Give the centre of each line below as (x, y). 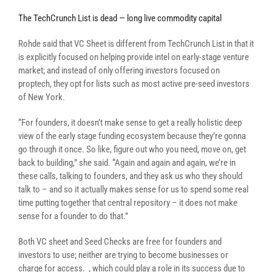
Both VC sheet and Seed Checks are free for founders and (120, 242)
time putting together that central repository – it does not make (128, 203)
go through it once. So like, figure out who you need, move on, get (132, 149)
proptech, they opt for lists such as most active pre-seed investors (134, 84)
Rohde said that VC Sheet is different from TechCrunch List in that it (136, 44)
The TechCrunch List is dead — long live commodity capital (120, 18)
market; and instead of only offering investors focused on (119, 70)
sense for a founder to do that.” (73, 216)
